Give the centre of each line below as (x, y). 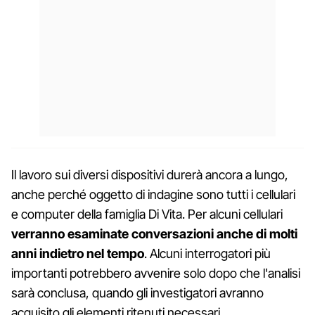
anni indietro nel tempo (78, 253)
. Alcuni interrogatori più (207, 253)
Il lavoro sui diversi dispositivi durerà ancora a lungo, (150, 174)
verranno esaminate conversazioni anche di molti (154, 233)
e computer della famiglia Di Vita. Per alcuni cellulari (147, 214)
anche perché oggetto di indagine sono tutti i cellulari (153, 194)
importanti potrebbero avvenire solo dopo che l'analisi (156, 273)
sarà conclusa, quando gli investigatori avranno (137, 292)
